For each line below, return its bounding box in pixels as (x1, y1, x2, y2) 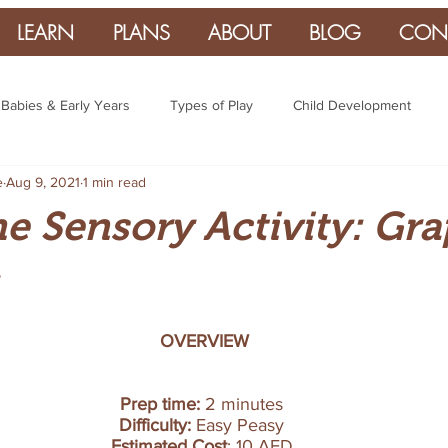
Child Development (293, 96, 411, 113)
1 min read (83, 173, 146, 190)
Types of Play (170, 96, 253, 113)
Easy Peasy (191, 415, 289, 435)
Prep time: (120, 394, 205, 414)
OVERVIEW (159, 331, 249, 351)
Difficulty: (119, 415, 191, 435)
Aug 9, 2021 (6, 173, 80, 190)
